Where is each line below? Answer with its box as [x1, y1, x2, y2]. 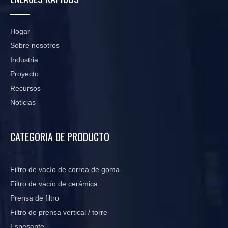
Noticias [10, 98, 36, 106]
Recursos [10, 83, 41, 92]
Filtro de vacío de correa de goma [10, 165, 120, 174]
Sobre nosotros [10, 41, 60, 49]
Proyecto [10, 69, 39, 78]
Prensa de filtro [10, 193, 59, 202]
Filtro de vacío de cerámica [10, 179, 98, 188]
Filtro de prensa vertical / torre [10, 208, 107, 216]
